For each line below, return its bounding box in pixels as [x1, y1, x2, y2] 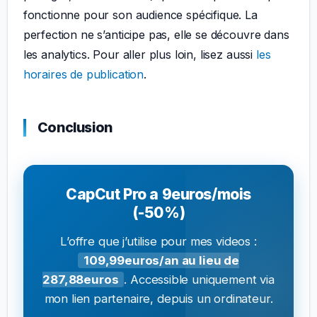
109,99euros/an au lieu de [83, 253, 239, 268]
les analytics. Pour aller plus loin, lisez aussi [23, 47, 256, 62]
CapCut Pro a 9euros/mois [66, 185, 251, 203]
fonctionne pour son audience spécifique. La [23, 8, 258, 23]
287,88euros [42, 272, 119, 287]
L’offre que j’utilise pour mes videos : [60, 234, 257, 249]
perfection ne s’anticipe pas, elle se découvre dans [23, 28, 289, 42]
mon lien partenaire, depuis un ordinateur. [44, 292, 273, 306]
